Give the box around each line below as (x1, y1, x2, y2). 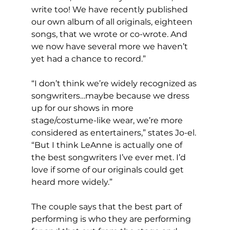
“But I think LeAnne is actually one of (31, 140, 184, 150)
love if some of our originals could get (31, 165, 186, 175)
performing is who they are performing (31, 214, 193, 224)
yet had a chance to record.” (31, 54, 148, 64)
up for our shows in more (31, 103, 136, 113)
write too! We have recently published (31, 5, 190, 15)
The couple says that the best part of (31, 202, 184, 212)
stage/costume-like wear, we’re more (31, 116, 185, 126)
